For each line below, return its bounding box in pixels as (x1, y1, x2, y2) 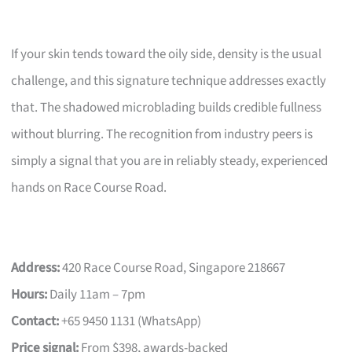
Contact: (11, 311, 60, 331)
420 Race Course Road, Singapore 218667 (60, 258, 286, 277)
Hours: (11, 284, 48, 304)
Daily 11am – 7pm (47, 284, 146, 304)
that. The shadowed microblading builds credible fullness (11, 97, 322, 117)
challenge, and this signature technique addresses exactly (11, 71, 327, 90)
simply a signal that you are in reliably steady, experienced (11, 151, 328, 170)
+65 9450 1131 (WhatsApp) (59, 311, 202, 331)
